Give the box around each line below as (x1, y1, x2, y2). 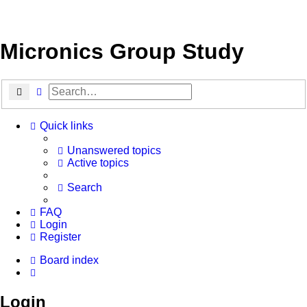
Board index (40, 254, 99, 267)
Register (40, 231, 81, 243)
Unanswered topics (67, 145, 161, 157)
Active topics (67, 157, 129, 169)
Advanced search (45, 85, 116, 98)
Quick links (40, 120, 93, 132)
